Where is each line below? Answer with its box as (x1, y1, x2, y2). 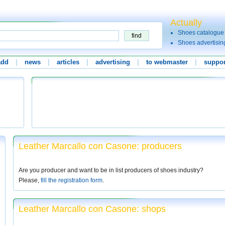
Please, (19, 177, 41, 184)
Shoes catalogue (178, 29, 224, 36)
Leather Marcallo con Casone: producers (19, 141, 182, 151)
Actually (170, 18, 202, 28)
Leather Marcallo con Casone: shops (19, 204, 166, 214)
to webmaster (146, 58, 188, 66)
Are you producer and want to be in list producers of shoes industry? (19, 167, 203, 174)
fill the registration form (41, 177, 102, 184)
